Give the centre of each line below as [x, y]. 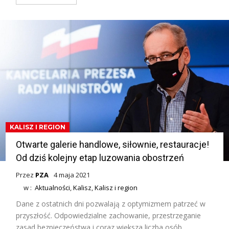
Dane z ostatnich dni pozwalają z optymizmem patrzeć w [111, 203]
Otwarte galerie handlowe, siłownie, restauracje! [113, 144]
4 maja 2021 [72, 175]
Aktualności [53, 187]
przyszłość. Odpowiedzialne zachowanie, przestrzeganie [109, 215]
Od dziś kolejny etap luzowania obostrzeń [100, 157]
